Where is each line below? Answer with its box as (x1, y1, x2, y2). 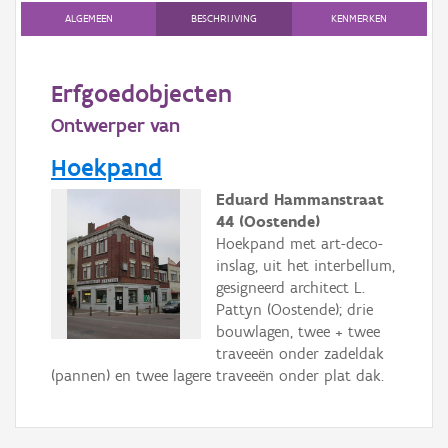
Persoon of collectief (15, 39, 138, 57)
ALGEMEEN (64, 11, 113, 25)
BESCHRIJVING (190, 11, 257, 25)
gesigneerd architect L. (216, 278, 365, 297)
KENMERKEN (331, 11, 388, 25)
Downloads (15, 82, 83, 100)
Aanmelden (15, 168, 82, 186)
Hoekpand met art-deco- (216, 234, 383, 253)
